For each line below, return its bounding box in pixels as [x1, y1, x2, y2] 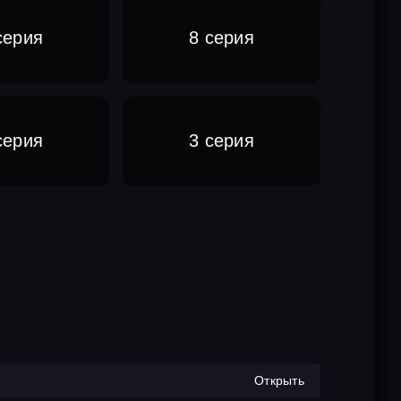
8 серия [189, 28, 255, 47]
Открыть [254, 372, 304, 388]
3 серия [189, 131, 255, 150]
